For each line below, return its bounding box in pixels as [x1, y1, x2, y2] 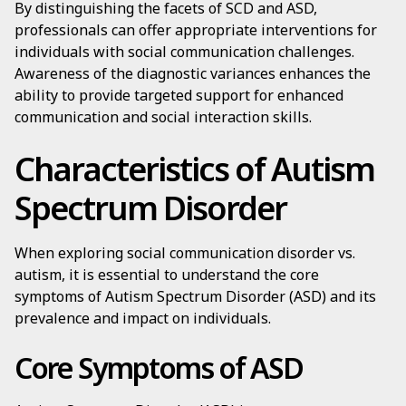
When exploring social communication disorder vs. [14, 243, 355, 263]
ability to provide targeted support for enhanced [14, 85, 343, 105]
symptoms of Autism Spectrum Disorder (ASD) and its [14, 286, 376, 306]
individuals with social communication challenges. [14, 42, 354, 62]
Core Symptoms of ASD [14, 348, 303, 387]
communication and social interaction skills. [14, 107, 312, 127]
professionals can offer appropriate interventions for [14, 20, 377, 40]
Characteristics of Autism [14, 147, 374, 191]
